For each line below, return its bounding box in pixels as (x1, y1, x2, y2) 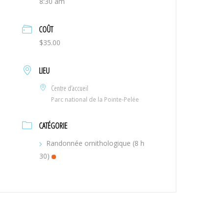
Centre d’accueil (51, 83, 89, 93)
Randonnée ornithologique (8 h (46, 138, 145, 148)
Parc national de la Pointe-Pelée (51, 95, 139, 104)
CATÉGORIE (39, 120, 68, 131)
